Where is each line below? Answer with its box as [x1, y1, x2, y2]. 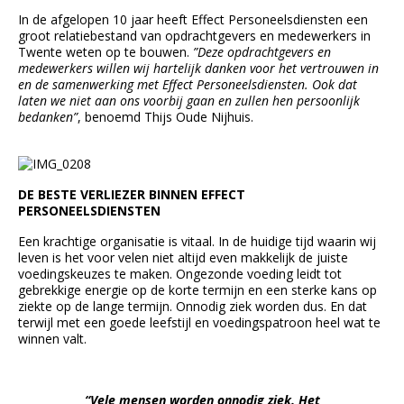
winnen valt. [18, 329, 90, 347]
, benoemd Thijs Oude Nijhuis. [78, 107, 253, 125]
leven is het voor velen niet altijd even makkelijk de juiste [18, 248, 348, 266]
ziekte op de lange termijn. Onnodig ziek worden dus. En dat [18, 297, 367, 315]
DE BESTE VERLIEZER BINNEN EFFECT [18, 185, 245, 203]
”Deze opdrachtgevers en [193, 42, 331, 60]
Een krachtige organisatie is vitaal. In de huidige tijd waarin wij [18, 232, 376, 250]
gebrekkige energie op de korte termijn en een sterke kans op [18, 280, 377, 298]
